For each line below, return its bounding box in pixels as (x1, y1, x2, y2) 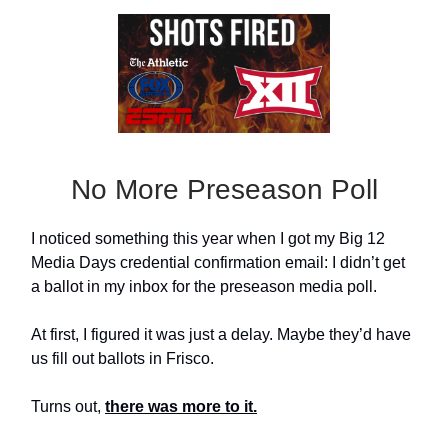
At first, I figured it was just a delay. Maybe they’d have (31, 326, 411, 344)
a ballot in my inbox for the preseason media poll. (31, 278, 377, 296)
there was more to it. (105, 398, 257, 416)
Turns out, (31, 398, 105, 416)
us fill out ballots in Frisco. (31, 350, 214, 368)
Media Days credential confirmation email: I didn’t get (31, 254, 405, 272)
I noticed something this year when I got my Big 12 (31, 230, 385, 248)
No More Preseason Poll (70, 174, 378, 206)
